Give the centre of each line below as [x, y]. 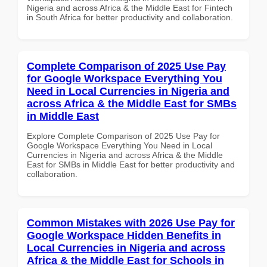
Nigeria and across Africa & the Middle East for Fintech [130, 7]
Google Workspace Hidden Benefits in [124, 235]
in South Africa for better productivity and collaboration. [130, 17]
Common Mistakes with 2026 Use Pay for [131, 223]
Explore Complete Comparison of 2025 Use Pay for [123, 136]
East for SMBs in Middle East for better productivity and [131, 164]
